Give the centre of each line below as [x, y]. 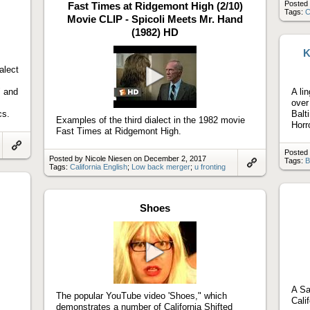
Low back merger [161, 166]
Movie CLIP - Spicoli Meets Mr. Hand [155, 19]
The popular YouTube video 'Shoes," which [142, 295]
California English [99, 166]
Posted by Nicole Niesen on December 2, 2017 [128, 158]
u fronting [210, 166]
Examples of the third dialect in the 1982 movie [151, 120]
